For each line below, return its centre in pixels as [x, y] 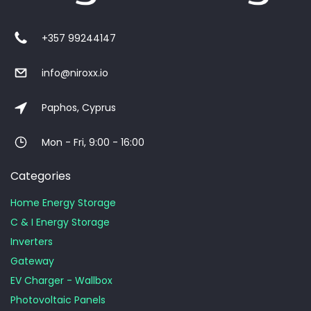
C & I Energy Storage [60, 222]
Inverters [32, 242]
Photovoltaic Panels [58, 300]
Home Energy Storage [63, 203]
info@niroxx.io [75, 73]
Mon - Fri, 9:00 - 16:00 [93, 142]
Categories [41, 176]
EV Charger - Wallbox [61, 280]
